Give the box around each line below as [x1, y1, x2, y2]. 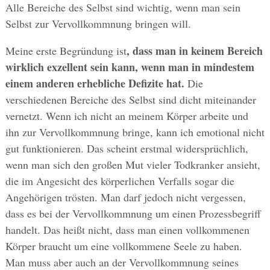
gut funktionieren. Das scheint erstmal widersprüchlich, [5, 141, 248, 156]
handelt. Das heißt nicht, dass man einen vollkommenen [5, 222, 250, 237]
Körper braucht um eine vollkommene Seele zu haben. [5, 239, 242, 254]
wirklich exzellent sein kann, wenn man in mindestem [5, 59, 254, 75]
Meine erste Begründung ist [5, 43, 127, 58]
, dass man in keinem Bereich [126, 43, 263, 59]
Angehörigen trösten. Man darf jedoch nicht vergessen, [5, 190, 246, 205]
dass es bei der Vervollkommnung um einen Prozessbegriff [5, 206, 261, 221]
